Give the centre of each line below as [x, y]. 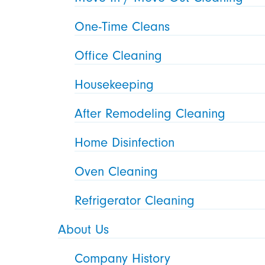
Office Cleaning [119, 55]
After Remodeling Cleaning [150, 113]
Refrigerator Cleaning [135, 200]
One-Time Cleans [122, 26]
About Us [84, 229]
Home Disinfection [125, 142]
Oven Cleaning [117, 171]
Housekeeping [114, 84]
